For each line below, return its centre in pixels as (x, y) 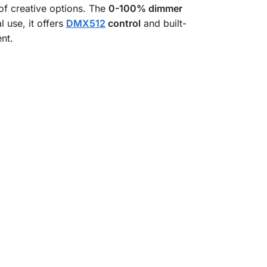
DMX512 (86, 24)
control (123, 24)
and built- (163, 24)
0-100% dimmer (145, 9)
